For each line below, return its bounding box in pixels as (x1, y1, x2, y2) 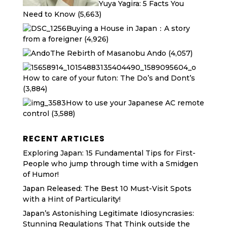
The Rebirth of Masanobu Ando (50, 49, 166, 58)
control (22, 109, 49, 118)
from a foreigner (22, 34, 82, 44)
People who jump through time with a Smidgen (22, 159, 198, 168)
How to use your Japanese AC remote (65, 98, 204, 107)
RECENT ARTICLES (22, 133, 105, 144)
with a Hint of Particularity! (22, 195, 121, 204)
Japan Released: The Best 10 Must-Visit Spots (22, 184, 192, 193)
